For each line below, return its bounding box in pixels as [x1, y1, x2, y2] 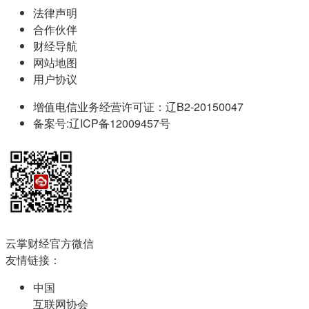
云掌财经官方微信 [6, 235, 94, 252]
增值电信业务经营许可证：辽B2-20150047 [33, 98, 243, 114]
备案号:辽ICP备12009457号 [33, 114, 170, 131]
